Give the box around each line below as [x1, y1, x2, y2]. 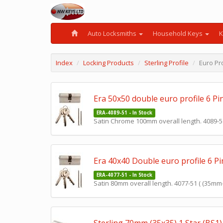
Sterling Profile [144, 58, 189, 67]
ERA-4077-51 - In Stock [96, 172, 152, 178]
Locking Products [83, 58, 134, 67]
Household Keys [153, 29, 204, 38]
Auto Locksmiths [88, 29, 138, 38]
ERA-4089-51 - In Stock [96, 110, 152, 116]
